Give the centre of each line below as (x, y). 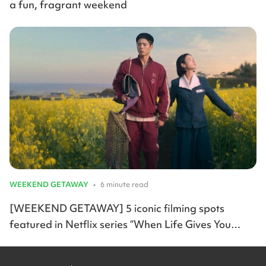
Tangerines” (38, 240)
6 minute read (124, 185)
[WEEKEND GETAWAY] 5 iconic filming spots (117, 208)
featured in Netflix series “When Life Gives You (120, 224)
